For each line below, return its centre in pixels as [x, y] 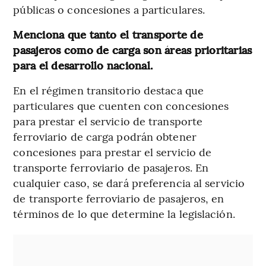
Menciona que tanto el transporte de [108, 34]
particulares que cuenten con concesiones [121, 105]
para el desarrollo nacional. [83, 65]
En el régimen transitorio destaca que [109, 90]
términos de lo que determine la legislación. [124, 213]
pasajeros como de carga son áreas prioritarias [133, 49]
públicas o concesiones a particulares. [109, 9]
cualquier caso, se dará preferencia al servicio [129, 182]
